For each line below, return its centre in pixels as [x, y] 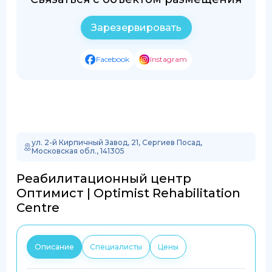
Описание [55, 246]
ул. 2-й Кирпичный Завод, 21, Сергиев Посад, [117, 142]
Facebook [113, 59]
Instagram [168, 59]
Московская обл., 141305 [78, 151]
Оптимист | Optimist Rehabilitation [129, 193]
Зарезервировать [136, 27]
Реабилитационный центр [104, 178]
